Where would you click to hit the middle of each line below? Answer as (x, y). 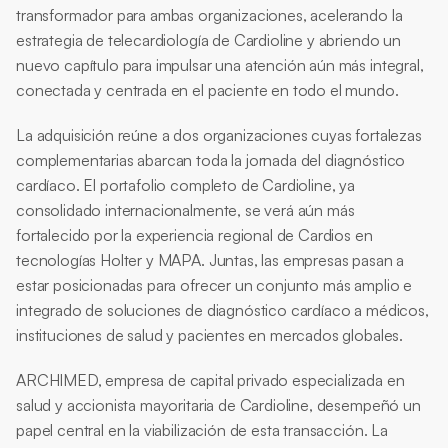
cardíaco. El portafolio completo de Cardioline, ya (185, 185)
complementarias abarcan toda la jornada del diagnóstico (211, 160)
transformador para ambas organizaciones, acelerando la (209, 15)
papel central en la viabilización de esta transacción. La (202, 430)
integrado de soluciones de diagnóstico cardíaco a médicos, (222, 310)
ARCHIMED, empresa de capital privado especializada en (210, 380)
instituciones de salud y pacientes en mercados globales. (210, 335)
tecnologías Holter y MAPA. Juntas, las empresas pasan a (210, 260)
